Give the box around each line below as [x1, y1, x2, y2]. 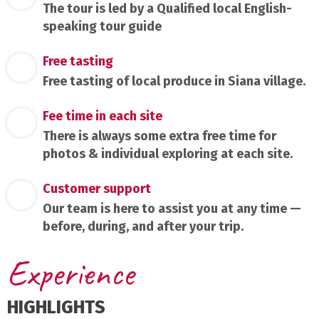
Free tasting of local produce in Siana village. [43, 73, 305, 89]
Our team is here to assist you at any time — [43, 200, 301, 216]
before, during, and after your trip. [43, 218, 244, 234]
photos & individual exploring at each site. [43, 145, 293, 162]
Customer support [43, 180, 151, 197]
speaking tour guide [43, 18, 162, 34]
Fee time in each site [43, 108, 162, 124]
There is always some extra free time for [43, 127, 276, 144]
